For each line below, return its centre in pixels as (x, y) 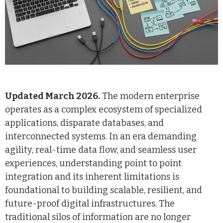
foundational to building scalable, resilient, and (104, 190)
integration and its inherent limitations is (92, 176)
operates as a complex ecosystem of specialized (104, 109)
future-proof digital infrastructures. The (90, 203)
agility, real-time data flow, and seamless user (101, 150)
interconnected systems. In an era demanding (101, 136)
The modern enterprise (150, 96)
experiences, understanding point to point (93, 163)
